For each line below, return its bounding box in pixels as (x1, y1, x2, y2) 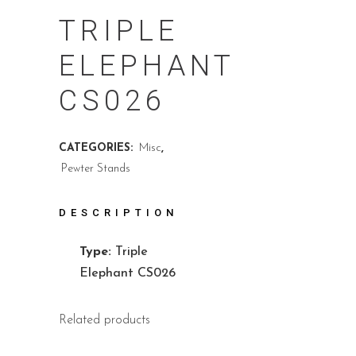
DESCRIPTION (59, 207, 178, 219)
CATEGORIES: (59, 142, 137, 154)
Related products (59, 314, 150, 327)
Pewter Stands (61, 163, 130, 175)
